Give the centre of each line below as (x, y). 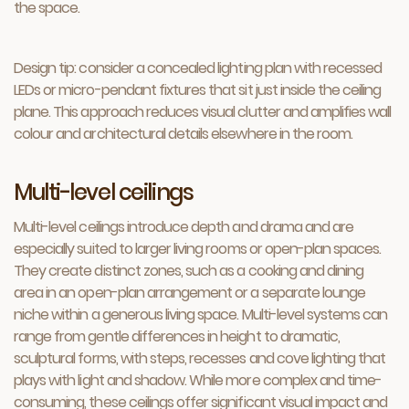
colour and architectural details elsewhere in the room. (184, 134)
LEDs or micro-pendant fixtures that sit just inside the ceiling (198, 90)
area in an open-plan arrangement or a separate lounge (190, 293)
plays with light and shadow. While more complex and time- (198, 380)
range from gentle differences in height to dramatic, (177, 336)
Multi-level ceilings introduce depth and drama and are (184, 227)
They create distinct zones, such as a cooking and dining (189, 271)
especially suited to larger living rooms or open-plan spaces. (198, 249)
